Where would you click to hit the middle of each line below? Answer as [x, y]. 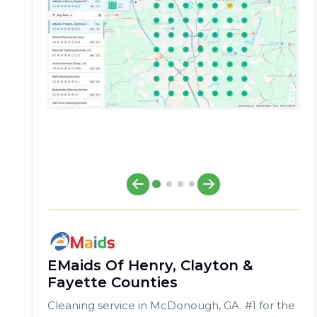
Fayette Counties [113, 282]
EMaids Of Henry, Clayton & [150, 265]
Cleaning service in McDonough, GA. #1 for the [171, 305]
